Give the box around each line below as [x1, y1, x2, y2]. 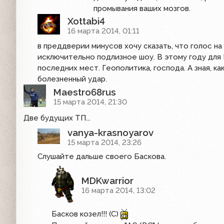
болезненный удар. [37, 74, 107, 83]
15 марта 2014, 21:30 [53, 97, 127, 107]
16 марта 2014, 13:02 [81, 186, 155, 195]
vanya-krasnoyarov [67, 127, 153, 138]
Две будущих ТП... [23, 113, 90, 123]
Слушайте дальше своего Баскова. [37, 151, 166, 161]
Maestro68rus [53, 86, 116, 98]
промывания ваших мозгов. [93, 4, 190, 13]
